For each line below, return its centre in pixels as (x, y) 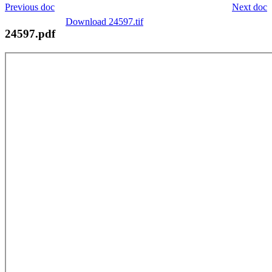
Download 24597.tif (104, 21)
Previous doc (30, 7)
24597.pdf (30, 33)
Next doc (250, 7)
